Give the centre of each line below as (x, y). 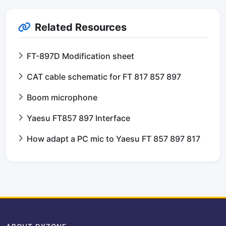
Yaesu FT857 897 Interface (78, 118)
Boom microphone (62, 97)
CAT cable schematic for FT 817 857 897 (104, 77)
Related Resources (81, 27)
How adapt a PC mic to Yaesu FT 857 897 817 (114, 139)
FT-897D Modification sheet (80, 56)
